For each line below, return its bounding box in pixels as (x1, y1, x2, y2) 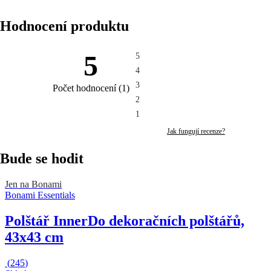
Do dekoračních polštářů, (88, 212, 244, 229)
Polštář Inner (5, 212, 88, 229)
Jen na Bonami (5, 178, 62, 189)
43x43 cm (5, 229, 64, 245)
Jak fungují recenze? (167, 126, 225, 135)
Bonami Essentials (5, 189, 75, 200)
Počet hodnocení (52, 82, 116, 93)
